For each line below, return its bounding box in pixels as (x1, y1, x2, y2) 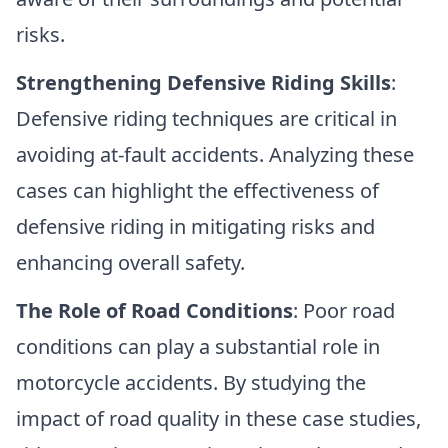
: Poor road (293, 297, 395, 325)
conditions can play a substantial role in (16, 333, 380, 361)
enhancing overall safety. (16, 249, 245, 277)
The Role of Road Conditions (16, 297, 293, 325)
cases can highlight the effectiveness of (16, 177, 379, 205)
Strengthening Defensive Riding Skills (16, 69, 391, 97)
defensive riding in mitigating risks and (16, 213, 375, 241)
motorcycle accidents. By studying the (16, 369, 366, 397)
